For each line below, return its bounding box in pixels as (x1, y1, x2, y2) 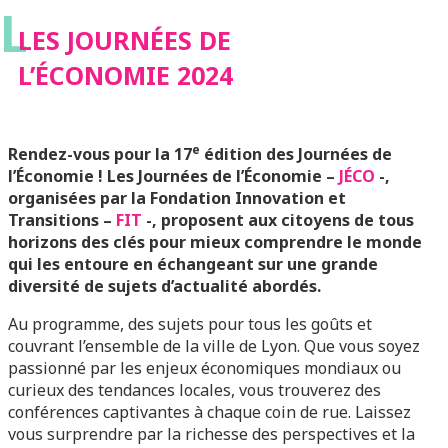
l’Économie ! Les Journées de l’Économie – (8, 165, 339, 187)
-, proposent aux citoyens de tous (142, 209, 414, 231)
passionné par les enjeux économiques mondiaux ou (8, 357, 401, 379)
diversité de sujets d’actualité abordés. (8, 275, 321, 297)
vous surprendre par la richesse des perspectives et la (8, 423, 415, 445)
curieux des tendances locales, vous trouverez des (8, 379, 381, 401)
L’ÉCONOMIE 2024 (18, 58, 233, 92)
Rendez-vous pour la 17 (8, 143, 192, 165)
